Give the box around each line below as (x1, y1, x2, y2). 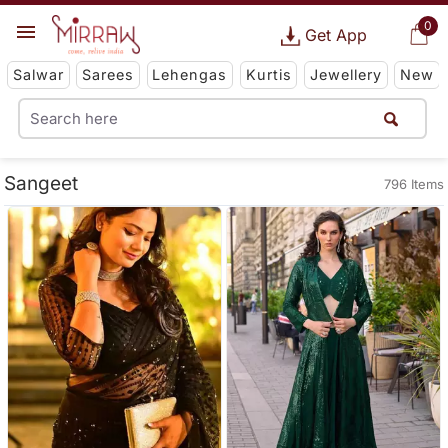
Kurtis (245, 66, 292, 84)
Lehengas (152, 66, 228, 84)
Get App (304, 25, 367, 45)
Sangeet (4, 172, 79, 196)
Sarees (82, 66, 135, 84)
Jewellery (309, 66, 382, 84)
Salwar (12, 66, 64, 84)
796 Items (383, 176, 444, 192)
